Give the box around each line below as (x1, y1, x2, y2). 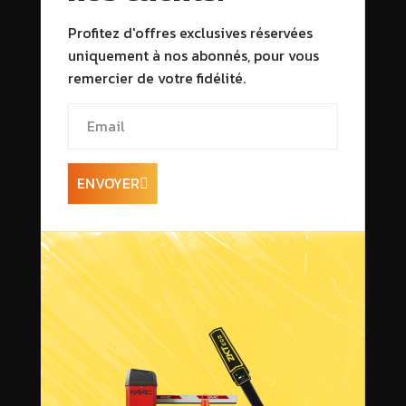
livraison (54, 367, 150, 402)
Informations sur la (54, 340, 264, 375)
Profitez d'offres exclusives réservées (67, 22, 313, 44)
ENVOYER (76, 172, 140, 195)
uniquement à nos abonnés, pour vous (67, 44, 319, 67)
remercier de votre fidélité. (67, 67, 246, 90)
